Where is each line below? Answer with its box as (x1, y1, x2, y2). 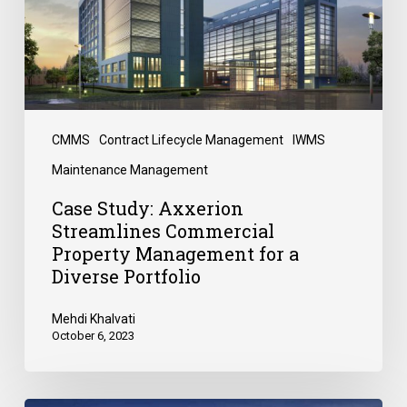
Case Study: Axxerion (51, 196, 243, 221)
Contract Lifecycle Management (98, 133, 283, 148)
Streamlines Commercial (51, 219, 274, 243)
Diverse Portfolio (51, 264, 201, 289)
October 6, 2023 (51, 329, 134, 343)
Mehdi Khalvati (51, 312, 135, 327)
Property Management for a (51, 242, 299, 266)
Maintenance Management (51, 163, 208, 178)
